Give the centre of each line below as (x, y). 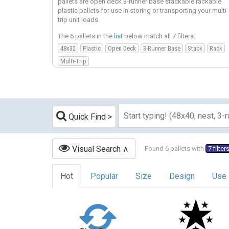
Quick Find (86, 117)
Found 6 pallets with (175, 149)
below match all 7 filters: (159, 36)
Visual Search (95, 149)
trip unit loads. (79, 20)
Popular (104, 176)
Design (182, 176)
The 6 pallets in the (86, 36)
